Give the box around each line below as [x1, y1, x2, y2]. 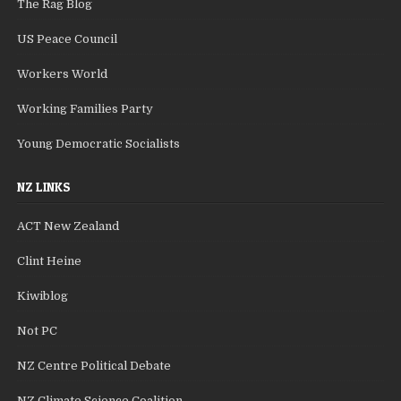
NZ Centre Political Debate [17, 359, 172, 373]
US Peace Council [17, 32, 118, 47]
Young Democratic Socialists [17, 137, 181, 151]
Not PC [17, 324, 58, 338]
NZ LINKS [17, 179, 72, 195]
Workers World [17, 67, 108, 81]
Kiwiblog [17, 289, 69, 303]
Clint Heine [17, 254, 82, 269]
